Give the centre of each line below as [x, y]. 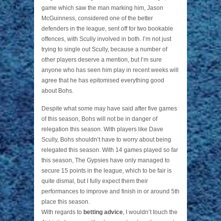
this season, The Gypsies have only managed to [106, 160]
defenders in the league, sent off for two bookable [107, 29]
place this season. [66, 202]
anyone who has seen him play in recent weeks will [110, 70]
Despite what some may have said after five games [109, 109]
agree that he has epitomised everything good [103, 80]
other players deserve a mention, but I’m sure [102, 60]
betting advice [103, 212]
